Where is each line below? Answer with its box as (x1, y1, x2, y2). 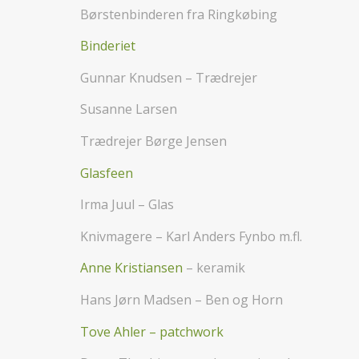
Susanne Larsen (80, 100, 177, 119)
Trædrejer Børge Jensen (80, 131, 227, 150)
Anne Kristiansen (80, 259, 183, 277)
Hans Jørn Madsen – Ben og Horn (80, 290, 283, 309)
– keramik (183, 259, 245, 277)
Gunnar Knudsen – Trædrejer (80, 68, 257, 87)
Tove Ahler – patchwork (80, 322, 224, 341)
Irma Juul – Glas (80, 196, 174, 214)
